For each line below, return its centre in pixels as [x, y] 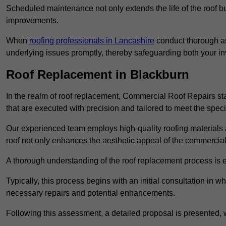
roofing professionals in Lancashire [92, 41]
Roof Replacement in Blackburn [98, 75]
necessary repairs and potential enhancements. [91, 193]
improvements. [32, 21]
